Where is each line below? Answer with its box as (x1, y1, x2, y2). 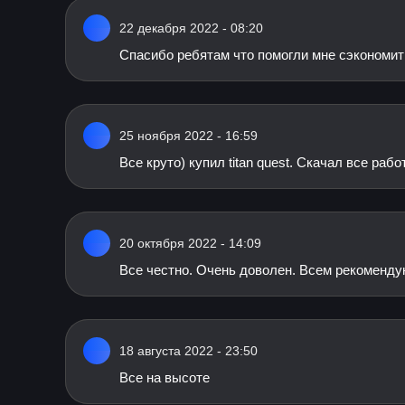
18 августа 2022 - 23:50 (119, 344, 258, 358)
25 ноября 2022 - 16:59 (119, 128, 258, 143)
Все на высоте (119, 370, 210, 385)
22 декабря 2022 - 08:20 (119, 21, 263, 35)
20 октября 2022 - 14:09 (119, 236, 261, 250)
